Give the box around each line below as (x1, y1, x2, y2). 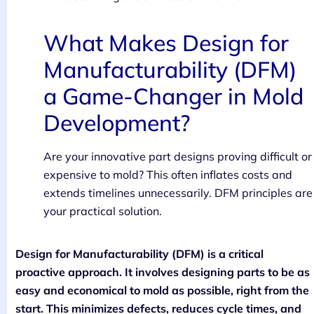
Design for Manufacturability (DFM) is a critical (15, 247, 264, 261)
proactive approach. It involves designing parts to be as (15, 265, 310, 280)
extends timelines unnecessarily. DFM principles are (43, 186, 313, 200)
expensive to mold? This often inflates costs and (43, 168, 292, 182)
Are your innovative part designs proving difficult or (43, 149, 312, 164)
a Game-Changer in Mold (43, 82, 303, 111)
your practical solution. (43, 204, 162, 219)
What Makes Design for (43, 29, 289, 57)
